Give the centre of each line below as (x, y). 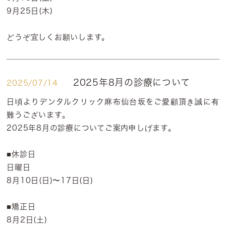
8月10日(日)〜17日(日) (50, 180)
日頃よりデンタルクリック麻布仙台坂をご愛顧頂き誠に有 (113, 102)
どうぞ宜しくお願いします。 (58, 37)
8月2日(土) (27, 220)
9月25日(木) (30, 11)
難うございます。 (38, 115)
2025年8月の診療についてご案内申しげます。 (91, 128)
